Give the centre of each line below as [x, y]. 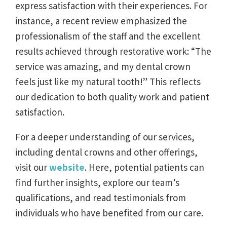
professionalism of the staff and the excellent [108, 36]
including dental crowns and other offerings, [106, 152]
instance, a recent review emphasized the [101, 21]
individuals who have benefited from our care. [109, 213]
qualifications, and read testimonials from [101, 197]
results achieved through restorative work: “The [113, 51]
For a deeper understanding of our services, [105, 137]
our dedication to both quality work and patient [112, 97]
